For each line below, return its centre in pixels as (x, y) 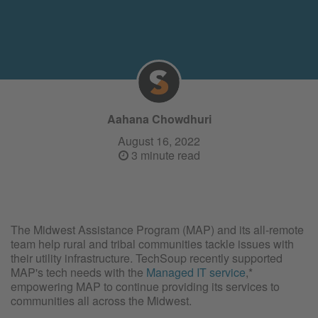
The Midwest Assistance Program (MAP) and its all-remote (157, 229)
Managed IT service (196, 272)
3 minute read (164, 155)
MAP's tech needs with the (78, 272)
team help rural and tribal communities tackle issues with (152, 243)
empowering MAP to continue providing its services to (145, 286)
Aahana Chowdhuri (159, 119)
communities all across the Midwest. (101, 300)
